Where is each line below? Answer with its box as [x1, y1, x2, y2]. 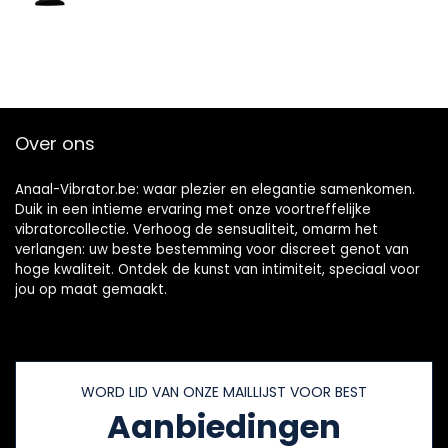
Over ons [15, 131, 95, 157]
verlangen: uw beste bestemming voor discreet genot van [15, 240, 409, 260]
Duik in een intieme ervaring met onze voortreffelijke [15, 200, 371, 220]
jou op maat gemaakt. [15, 280, 167, 300]
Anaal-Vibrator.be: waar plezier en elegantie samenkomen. [15, 180, 415, 200]
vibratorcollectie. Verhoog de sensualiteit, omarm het [15, 220, 378, 240]
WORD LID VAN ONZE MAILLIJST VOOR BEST [81, 382, 367, 403]
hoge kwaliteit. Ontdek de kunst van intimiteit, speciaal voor [15, 260, 420, 280]
